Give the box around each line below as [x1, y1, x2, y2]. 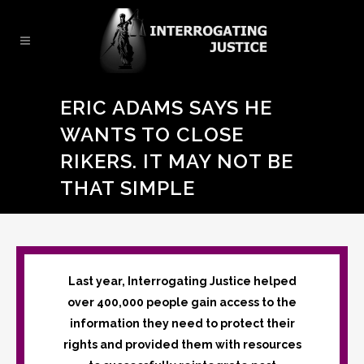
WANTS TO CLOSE [60, 123, 244, 146]
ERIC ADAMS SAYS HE [60, 96, 272, 119]
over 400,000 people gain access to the [67, 296, 297, 309]
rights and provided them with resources [63, 338, 301, 351]
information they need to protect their [69, 317, 295, 330]
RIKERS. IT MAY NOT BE [60, 149, 293, 173]
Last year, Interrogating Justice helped [67, 275, 297, 288]
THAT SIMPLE [60, 176, 195, 200]
